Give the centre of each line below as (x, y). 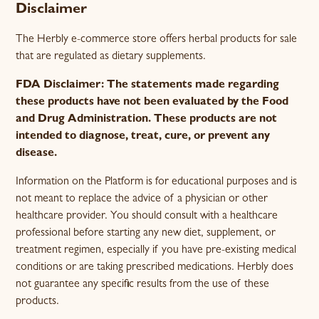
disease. (37, 154)
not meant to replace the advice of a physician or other (142, 199)
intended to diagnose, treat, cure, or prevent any (143, 137)
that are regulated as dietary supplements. (111, 57)
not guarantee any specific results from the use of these (143, 285)
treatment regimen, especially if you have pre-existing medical (156, 251)
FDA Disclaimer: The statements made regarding (148, 85)
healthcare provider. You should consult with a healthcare (147, 216)
